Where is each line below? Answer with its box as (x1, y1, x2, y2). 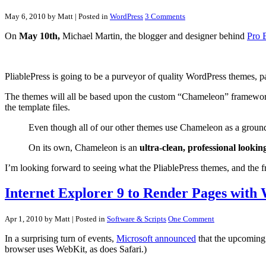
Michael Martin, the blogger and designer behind (60, 31, 247, 42)
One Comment (168, 214, 214, 224)
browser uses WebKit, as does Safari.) (5, 244, 147, 255)
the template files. (5, 102, 70, 113)
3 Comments (145, 12, 185, 21)
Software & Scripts (107, 214, 166, 224)
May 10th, (19, 31, 60, 42)
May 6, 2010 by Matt (5, 12, 73, 21)
